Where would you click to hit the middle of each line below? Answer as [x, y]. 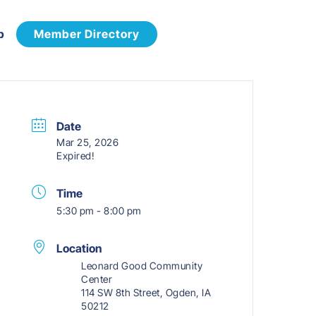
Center [97, 279]
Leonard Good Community [142, 266]
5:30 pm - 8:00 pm [99, 211]
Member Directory [86, 34]
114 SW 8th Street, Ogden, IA [146, 293]
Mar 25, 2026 [88, 142]
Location [79, 249]
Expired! [76, 156]
